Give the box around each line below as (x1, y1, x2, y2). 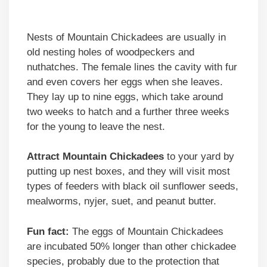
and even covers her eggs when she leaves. (27, 76, 223, 88)
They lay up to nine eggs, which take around (27, 91, 223, 103)
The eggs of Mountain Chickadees (69, 225, 223, 237)
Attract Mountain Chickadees (27, 151, 164, 163)
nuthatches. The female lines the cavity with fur (27, 61, 237, 73)
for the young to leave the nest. (27, 120, 165, 132)
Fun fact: (27, 225, 69, 237)
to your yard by (164, 151, 234, 163)
